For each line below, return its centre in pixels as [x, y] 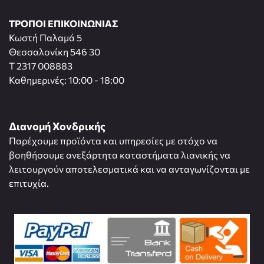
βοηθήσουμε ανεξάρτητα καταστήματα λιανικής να [120, 155]
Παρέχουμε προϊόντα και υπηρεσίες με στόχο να [113, 141]
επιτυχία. [29, 183]
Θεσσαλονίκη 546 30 [55, 52]
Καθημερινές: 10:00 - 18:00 [67, 80]
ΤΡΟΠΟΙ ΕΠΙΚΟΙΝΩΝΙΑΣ [64, 24]
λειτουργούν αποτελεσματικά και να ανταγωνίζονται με [129, 169]
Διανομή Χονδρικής [57, 126]
